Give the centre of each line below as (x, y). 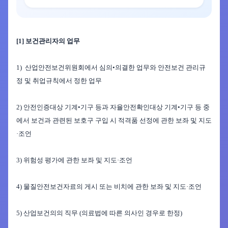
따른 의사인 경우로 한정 (145, 213)
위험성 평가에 (45, 160)
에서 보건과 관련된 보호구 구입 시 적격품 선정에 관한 (95, 120)
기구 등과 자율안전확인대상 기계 (129, 107)
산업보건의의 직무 (51, 213)
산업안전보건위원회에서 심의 (69, 67)
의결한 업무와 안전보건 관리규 (160, 67)
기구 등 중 (195, 107)
